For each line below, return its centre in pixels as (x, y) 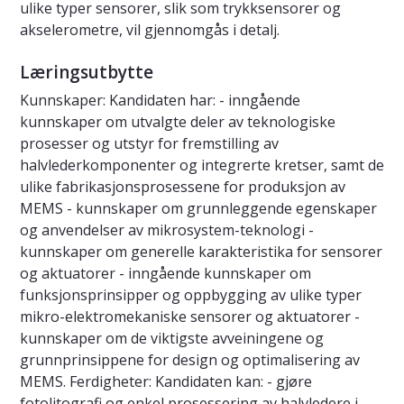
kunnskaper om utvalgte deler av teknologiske (178, 122)
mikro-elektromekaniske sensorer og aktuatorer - (190, 317)
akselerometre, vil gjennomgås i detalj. (150, 30)
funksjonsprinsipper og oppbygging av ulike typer (191, 295)
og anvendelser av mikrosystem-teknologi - (167, 230)
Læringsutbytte (87, 73)
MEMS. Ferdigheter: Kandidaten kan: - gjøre (166, 382)
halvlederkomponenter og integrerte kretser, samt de (202, 165)
